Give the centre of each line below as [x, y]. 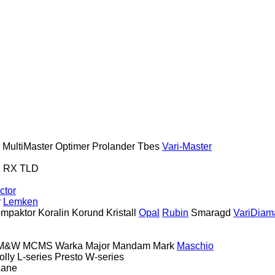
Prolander [114, 146]
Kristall [121, 212]
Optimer [72, 146]
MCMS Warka [53, 246]
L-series [35, 257]
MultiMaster [28, 146]
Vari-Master [187, 146]
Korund [88, 212]
